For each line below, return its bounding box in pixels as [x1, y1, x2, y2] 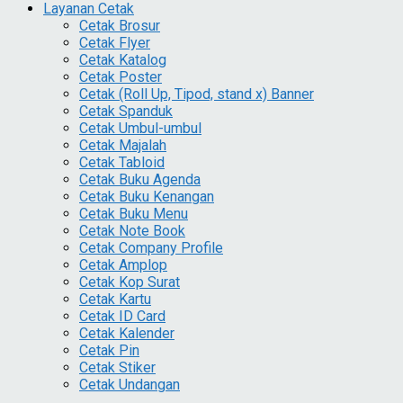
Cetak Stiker [79, 359, 156, 377]
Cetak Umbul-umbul [79, 120, 201, 138]
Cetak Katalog [79, 51, 166, 69]
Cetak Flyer [79, 34, 150, 52]
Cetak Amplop [79, 256, 167, 274]
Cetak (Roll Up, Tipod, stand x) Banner [79, 85, 314, 103]
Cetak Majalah [79, 137, 166, 155]
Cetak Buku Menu [79, 205, 188, 223]
